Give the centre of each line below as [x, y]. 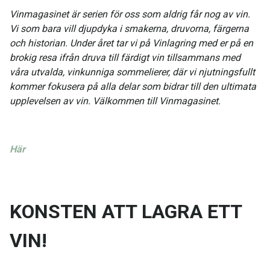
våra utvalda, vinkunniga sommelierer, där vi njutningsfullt [132, 72]
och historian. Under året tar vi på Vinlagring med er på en [131, 43]
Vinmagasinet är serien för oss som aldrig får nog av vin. [130, 14]
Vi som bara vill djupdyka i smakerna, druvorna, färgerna [129, 29]
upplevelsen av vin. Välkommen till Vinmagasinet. [115, 101]
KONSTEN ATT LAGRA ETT [126, 211]
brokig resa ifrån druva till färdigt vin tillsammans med [125, 58]
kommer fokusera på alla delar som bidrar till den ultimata [133, 87]
